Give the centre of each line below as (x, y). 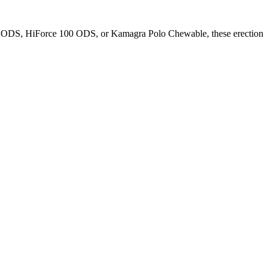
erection (248, 34)
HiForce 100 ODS (61, 34)
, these (220, 34)
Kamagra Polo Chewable (159, 34)
